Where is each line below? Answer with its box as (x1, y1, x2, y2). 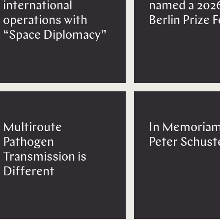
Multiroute (2, 121, 62, 134)
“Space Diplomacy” (2, 29, 107, 42)
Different (2, 165, 55, 178)
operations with (2, 15, 87, 27)
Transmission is (2, 151, 86, 164)
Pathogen (2, 136, 54, 149)
